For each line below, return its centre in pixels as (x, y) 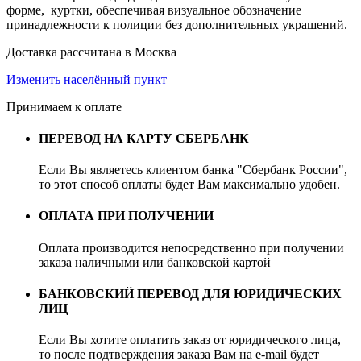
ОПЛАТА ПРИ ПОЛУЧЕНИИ (126, 216)
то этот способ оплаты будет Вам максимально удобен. (189, 185)
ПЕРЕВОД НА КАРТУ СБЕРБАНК (144, 138)
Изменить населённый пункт (87, 79)
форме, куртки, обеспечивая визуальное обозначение (154, 10)
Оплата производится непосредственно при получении (191, 247)
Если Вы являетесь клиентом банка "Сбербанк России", (193, 170)
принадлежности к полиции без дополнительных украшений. (177, 24)
